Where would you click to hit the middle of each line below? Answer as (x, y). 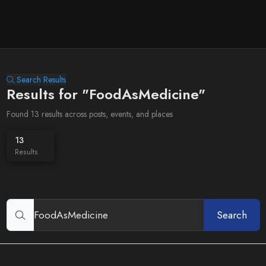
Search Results (41, 80)
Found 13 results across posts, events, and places (89, 114)
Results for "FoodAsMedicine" (106, 94)
